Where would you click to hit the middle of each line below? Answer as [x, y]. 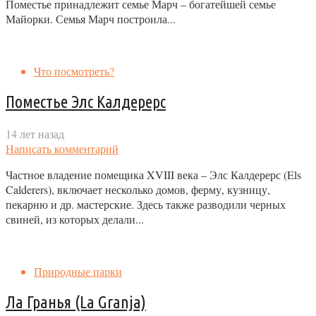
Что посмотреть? [74, 71]
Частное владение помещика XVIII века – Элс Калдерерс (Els [153, 174]
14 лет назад [35, 133]
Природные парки [78, 271]
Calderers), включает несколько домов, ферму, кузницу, [138, 189]
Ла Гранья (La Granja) [76, 302]
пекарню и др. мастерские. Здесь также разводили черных [146, 204]
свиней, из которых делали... [75, 219]
